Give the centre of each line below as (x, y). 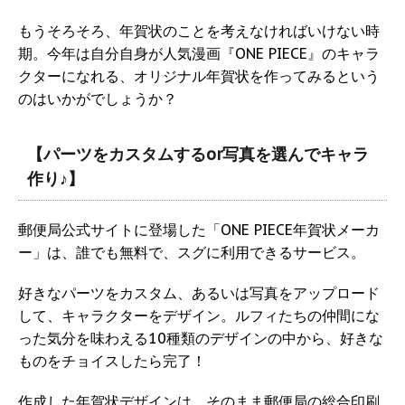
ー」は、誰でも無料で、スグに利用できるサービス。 (192, 253)
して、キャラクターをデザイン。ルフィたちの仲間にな (199, 316)
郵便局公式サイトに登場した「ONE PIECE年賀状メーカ (199, 230)
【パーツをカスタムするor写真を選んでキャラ (198, 155)
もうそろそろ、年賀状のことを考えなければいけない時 (199, 31)
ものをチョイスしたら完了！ (119, 361)
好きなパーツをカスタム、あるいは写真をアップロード (199, 293)
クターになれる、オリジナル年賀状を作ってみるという (199, 76)
